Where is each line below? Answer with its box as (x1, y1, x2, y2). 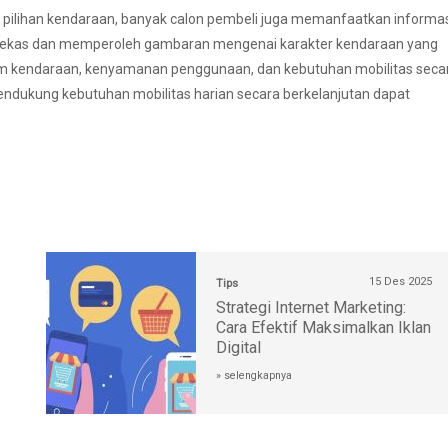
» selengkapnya (216, 369, 292, 383)
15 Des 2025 (369, 275, 432, 289)
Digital (216, 338, 261, 358)
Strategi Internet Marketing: (216, 298, 406, 318)
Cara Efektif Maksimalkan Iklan (216, 318, 431, 338)
